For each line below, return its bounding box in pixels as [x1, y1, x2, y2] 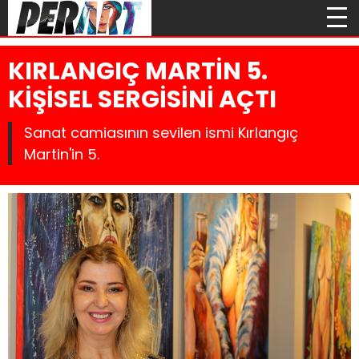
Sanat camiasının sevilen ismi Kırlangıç [24, 123, 298, 143]
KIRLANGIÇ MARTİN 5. [8, 54, 268, 88]
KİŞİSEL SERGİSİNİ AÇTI [8, 83, 276, 116]
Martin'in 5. [24, 144, 99, 164]
